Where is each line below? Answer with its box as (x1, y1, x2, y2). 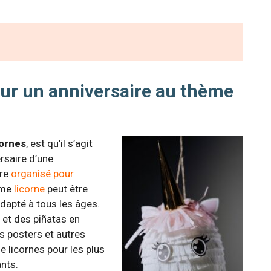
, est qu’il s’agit (26, 137, 93, 150)
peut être (45, 183, 88, 195)
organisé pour (11, 168, 74, 180)
